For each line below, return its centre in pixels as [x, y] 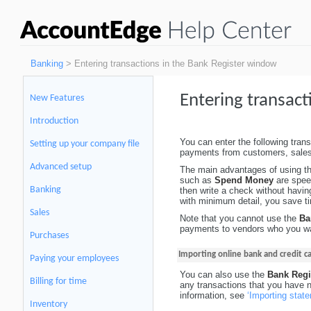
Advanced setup [61, 167]
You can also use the [223, 274]
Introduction [54, 121]
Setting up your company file [85, 144]
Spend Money [245, 180]
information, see [213, 295]
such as [197, 180]
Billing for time [58, 281]
